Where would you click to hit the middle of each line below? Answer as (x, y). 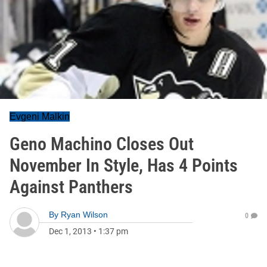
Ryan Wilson (84, 215)
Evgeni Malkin (40, 117)
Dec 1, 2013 (70, 231)
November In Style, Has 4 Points (124, 165)
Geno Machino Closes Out (102, 144)
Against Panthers (71, 187)
